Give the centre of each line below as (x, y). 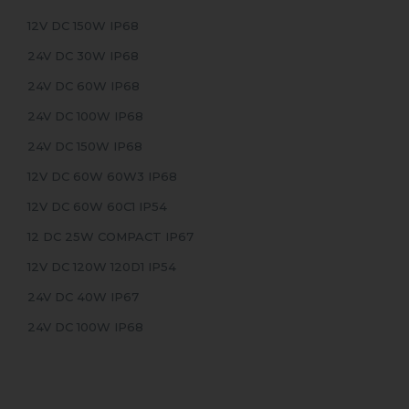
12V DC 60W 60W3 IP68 (102, 177)
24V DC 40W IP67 (83, 297)
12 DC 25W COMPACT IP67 (110, 237)
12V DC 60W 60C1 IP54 (97, 207)
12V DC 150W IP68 (83, 26)
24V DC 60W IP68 (84, 86)
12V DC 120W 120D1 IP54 (102, 267)
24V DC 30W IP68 (83, 56)
